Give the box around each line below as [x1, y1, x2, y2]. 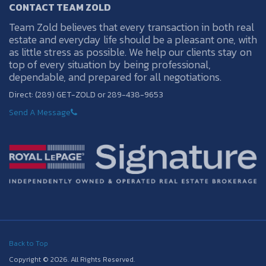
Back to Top [9, 237, 48, 249]
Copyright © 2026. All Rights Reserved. [9, 254, 135, 265]
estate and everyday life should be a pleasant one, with [9, 31, 257, 47]
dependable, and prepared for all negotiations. [9, 68, 221, 85]
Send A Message [9, 106, 71, 119]
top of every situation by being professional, [9, 56, 211, 72]
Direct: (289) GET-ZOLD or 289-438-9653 [9, 88, 163, 101]
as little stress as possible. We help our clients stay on [9, 43, 252, 60]
